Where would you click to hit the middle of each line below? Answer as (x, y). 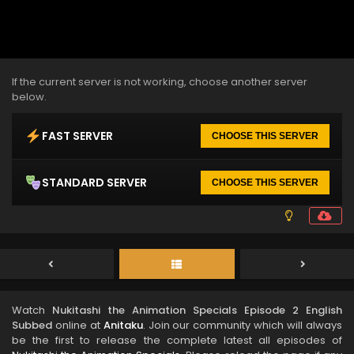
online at (78, 325)
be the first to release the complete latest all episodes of (177, 340)
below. (29, 97)
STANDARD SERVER (94, 182)
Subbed (32, 325)
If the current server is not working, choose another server (160, 82)
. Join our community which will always (243, 325)
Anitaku (123, 325)
